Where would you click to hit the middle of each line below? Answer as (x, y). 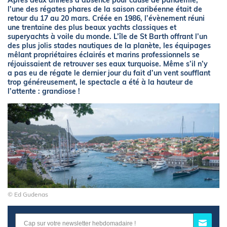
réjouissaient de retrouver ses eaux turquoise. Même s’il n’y (108, 64)
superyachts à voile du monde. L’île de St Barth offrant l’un (107, 36)
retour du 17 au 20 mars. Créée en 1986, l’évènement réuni (106, 18)
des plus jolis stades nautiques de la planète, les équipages (109, 46)
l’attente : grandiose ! (44, 91)
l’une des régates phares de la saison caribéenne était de (105, 9)
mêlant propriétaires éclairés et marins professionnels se (104, 55)
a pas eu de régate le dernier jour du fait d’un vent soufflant (109, 73)
